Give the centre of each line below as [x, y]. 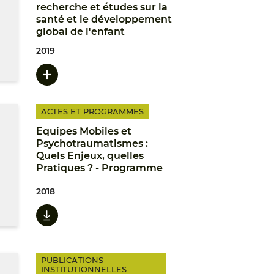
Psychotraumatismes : [92, 143]
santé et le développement [104, 19]
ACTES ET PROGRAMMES [92, 111]
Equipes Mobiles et [83, 131]
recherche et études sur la [102, 7]
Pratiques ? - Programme [99, 168]
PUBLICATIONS [72, 260]
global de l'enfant [80, 31]
